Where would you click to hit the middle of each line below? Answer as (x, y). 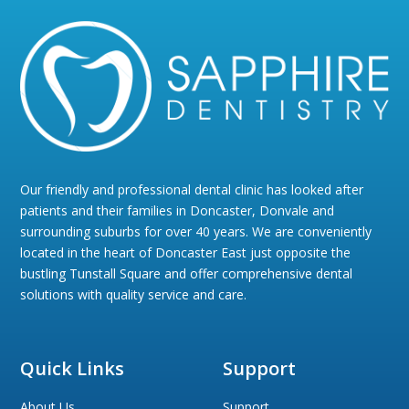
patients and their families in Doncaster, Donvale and (178, 211)
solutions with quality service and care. (134, 295)
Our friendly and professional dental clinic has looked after (192, 190)
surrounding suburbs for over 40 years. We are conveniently (196, 232)
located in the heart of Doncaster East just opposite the (186, 253)
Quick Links (73, 369)
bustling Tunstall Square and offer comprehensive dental (187, 274)
